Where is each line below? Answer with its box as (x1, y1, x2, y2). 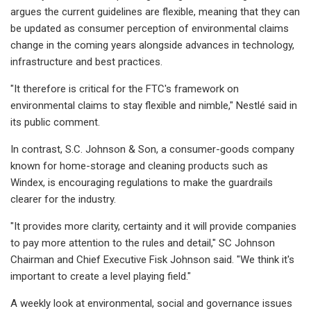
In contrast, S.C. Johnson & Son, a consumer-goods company (10, 142, 294, 155)
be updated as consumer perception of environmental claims (10, 22, 289, 35)
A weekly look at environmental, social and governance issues (10, 296, 292, 310)
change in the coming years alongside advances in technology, (10, 38, 294, 51)
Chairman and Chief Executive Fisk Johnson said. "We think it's (10, 253, 294, 266)
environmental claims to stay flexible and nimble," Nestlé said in (10, 99, 297, 112)
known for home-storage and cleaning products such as (10, 159, 268, 172)
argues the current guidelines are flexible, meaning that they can (10, 5, 300, 18)
